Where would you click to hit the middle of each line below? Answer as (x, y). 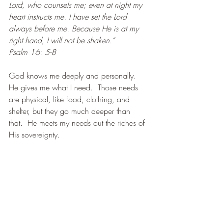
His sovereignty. (34, 135)
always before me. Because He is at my (75, 28)
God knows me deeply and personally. (75, 76)
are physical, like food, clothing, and (70, 99)
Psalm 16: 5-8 (32, 52)
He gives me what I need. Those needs (75, 87)
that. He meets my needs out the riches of (78, 123)
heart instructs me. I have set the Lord (69, 17)
